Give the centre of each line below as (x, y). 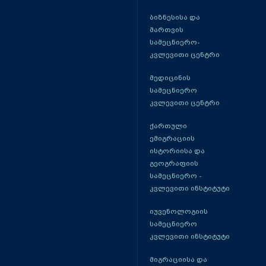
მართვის (166, 30)
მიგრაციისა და (178, 259)
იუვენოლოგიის (178, 211)
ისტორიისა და (177, 151)
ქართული (168, 126)
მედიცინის (170, 78)
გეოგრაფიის (174, 163)
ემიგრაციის (172, 138)
